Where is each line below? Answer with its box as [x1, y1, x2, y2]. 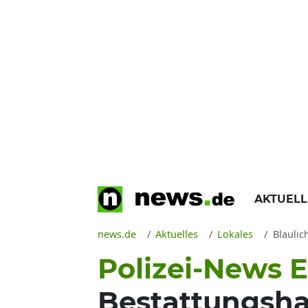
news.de [98, 228, 136, 241]
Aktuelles [155, 228, 199, 241]
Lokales [217, 228, 254, 241]
